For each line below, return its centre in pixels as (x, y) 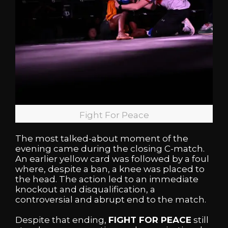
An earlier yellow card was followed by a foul (112, 159)
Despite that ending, (62, 220)
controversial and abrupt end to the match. (111, 199)
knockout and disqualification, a (85, 189)
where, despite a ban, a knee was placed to (110, 169)
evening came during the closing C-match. (110, 148)
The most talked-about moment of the (102, 138)
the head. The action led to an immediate (107, 179)
